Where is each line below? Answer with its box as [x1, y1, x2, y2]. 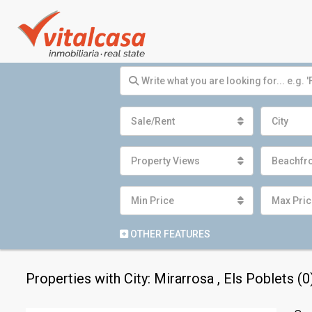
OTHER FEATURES [128, 228, 210, 240]
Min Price [131, 195, 174, 206]
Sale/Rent [131, 116, 175, 127]
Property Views [131, 155, 200, 166]
